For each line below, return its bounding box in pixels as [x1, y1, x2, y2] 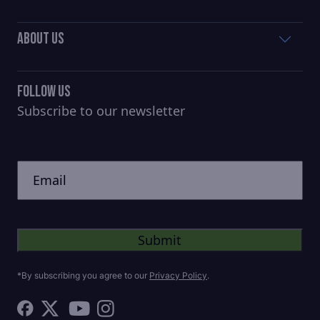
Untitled [16, 159, 55, 174]
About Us [17, 29, 64, 49]
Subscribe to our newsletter [17, 101, 185, 119]
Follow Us [17, 81, 71, 101]
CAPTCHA [16, 131, 61, 145]
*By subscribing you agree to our [17, 269, 149, 281]
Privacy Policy [149, 269, 207, 281]
